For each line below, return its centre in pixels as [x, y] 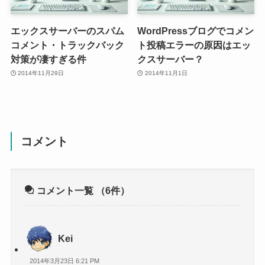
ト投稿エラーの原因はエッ [194, 45]
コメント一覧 [65, 190]
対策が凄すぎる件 [48, 59]
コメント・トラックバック [67, 45]
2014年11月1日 [166, 73]
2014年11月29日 [41, 73]
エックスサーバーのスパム [67, 30]
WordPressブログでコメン [196, 30]
